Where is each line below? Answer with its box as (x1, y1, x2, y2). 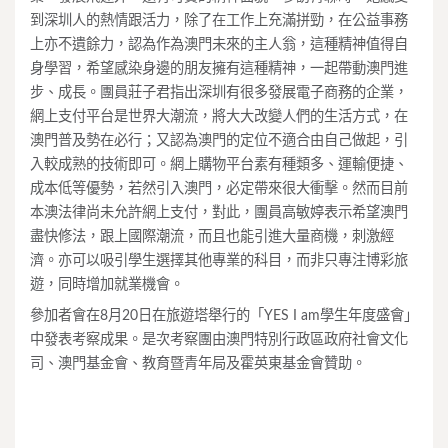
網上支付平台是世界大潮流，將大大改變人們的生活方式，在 (30, 108, 408, 124)
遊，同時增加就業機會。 (30, 276, 184, 292)
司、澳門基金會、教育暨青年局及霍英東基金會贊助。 (30, 355, 366, 371)
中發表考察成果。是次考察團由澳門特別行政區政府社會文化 (30, 331, 408, 347)
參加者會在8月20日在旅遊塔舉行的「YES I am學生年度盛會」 (30, 307, 418, 323)
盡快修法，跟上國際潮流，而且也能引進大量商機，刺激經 (30, 228, 394, 244)
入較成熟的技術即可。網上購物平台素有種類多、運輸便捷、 (30, 156, 408, 172)
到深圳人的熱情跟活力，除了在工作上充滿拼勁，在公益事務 (30, 12, 408, 28)
